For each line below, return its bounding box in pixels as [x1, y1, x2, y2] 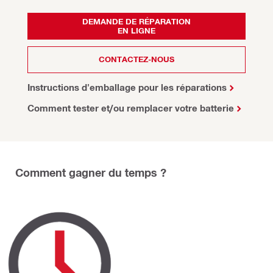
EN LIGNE [118, 25, 155, 35]
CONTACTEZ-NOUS [99, 54, 174, 65]
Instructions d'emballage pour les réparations [27, 81, 227, 93]
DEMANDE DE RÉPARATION [82, 16, 191, 26]
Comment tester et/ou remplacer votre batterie [27, 102, 234, 113]
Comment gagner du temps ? [15, 165, 166, 179]
